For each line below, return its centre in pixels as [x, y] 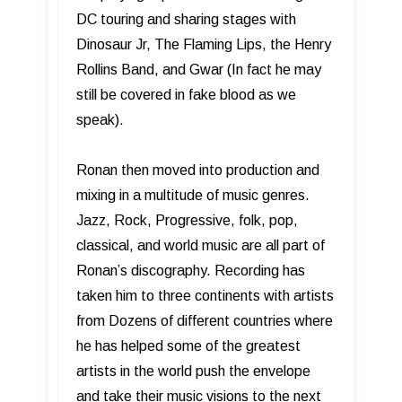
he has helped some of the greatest [188, 345]
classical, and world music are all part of [201, 245]
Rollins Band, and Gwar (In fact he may [199, 69]
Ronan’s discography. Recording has [191, 270]
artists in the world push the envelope [193, 371]
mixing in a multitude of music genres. [193, 195]
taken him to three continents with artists [205, 295]
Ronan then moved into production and [198, 170]
